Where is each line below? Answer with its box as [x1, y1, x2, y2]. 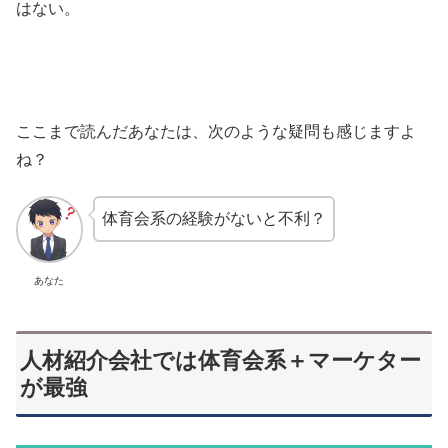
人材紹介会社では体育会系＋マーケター [20, 348, 422, 374]
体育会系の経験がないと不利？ [101, 210, 326, 228]
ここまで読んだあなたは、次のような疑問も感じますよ [16, 122, 416, 140]
